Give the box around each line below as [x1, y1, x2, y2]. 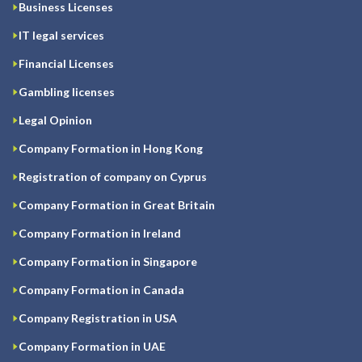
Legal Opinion [19, 113, 92, 128]
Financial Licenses [19, 57, 114, 71]
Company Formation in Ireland [19, 226, 181, 241]
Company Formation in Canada [19, 283, 184, 297]
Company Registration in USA [19, 311, 177, 326]
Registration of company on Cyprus [19, 170, 207, 184]
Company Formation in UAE [19, 339, 166, 354]
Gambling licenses [19, 85, 115, 99]
